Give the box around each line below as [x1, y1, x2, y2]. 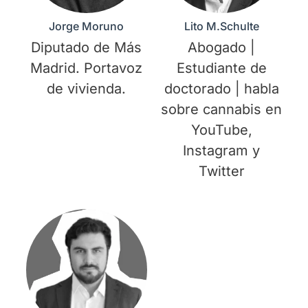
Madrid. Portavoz [30, 60, 143, 77]
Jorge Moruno [49, 19, 124, 34]
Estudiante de [176, 60, 267, 77]
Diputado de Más [31, 39, 142, 56]
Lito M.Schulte [184, 19, 259, 34]
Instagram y [183, 142, 261, 159]
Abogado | [188, 39, 256, 56]
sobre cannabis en [161, 101, 283, 118]
